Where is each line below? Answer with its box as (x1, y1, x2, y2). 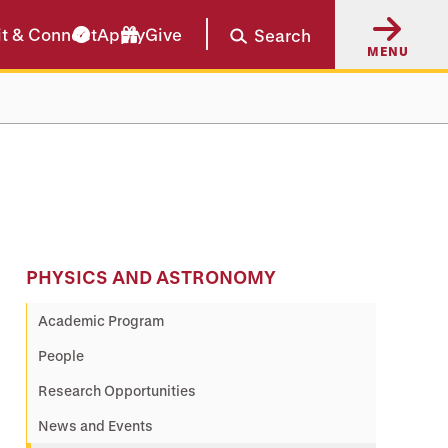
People (38, 347, 84, 364)
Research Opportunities (38, 382, 196, 399)
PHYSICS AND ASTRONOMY (26, 267, 276, 287)
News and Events (38, 417, 153, 434)
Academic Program (38, 312, 164, 329)
